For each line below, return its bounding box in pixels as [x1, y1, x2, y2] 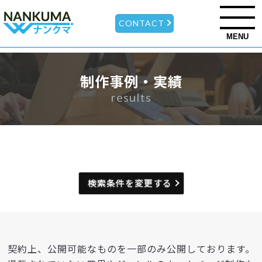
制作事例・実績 [80, 73, 182, 90]
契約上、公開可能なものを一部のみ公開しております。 [7, 243, 255, 254]
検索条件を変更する [87, 178, 172, 188]
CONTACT [118, 18, 164, 28]
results [111, 90, 151, 104]
